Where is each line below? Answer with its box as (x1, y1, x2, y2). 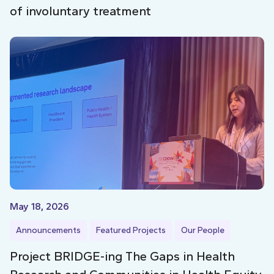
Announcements (16, 224, 81, 235)
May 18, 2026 (10, 200, 69, 212)
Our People (181, 224, 224, 235)
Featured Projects (96, 224, 166, 235)
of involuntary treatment (10, 4, 151, 19)
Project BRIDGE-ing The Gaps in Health (10, 248, 235, 264)
